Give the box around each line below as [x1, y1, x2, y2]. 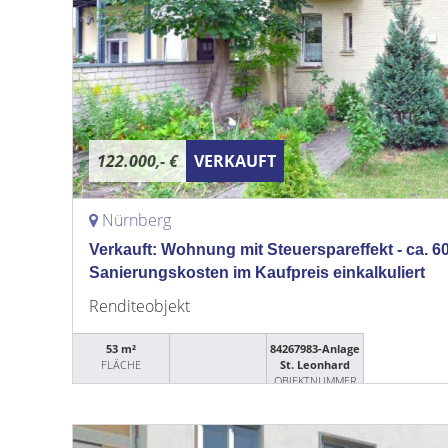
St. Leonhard [280, 357, 351, 372]
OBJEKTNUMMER [273, 373, 357, 388]
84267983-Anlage [270, 341, 361, 356]
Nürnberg [102, 209, 171, 231]
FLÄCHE [101, 357, 142, 372]
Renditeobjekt [89, 295, 190, 317]
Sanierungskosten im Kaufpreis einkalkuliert [89, 264, 425, 281]
